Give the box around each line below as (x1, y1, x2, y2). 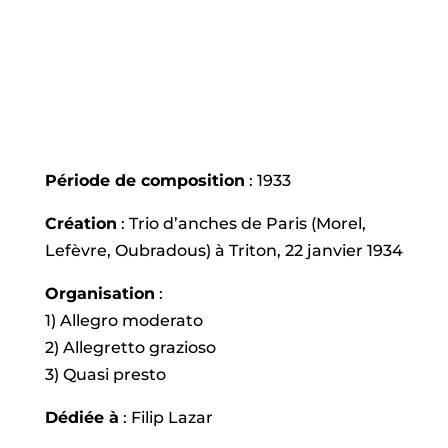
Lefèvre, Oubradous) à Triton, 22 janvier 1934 (44, 241, 403, 260)
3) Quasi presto (44, 365, 166, 384)
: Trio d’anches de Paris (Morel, (116, 214, 366, 233)
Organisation (44, 284, 155, 303)
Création (44, 214, 117, 233)
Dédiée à (44, 408, 119, 427)
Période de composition (44, 171, 245, 190)
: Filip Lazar (118, 408, 213, 427)
